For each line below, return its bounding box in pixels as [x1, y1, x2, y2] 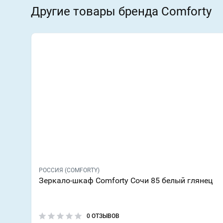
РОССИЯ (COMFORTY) [39, 167, 100, 174]
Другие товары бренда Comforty [31, 4, 212, 18]
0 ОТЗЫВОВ [87, 213, 119, 220]
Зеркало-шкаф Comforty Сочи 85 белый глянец [39, 176, 213, 185]
